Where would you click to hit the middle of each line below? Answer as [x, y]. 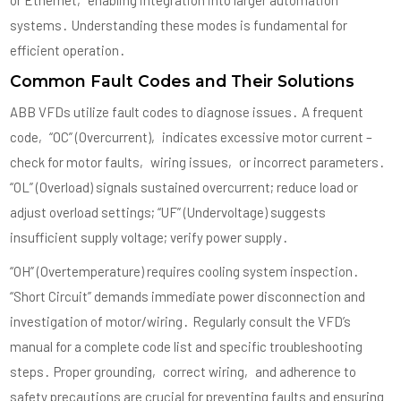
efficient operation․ [68, 51]
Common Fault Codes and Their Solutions [183, 81]
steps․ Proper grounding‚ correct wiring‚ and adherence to [183, 372]
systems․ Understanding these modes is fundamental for [179, 26]
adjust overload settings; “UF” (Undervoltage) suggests [168, 213]
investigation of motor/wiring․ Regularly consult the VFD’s [181, 322]
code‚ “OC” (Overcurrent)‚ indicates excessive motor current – [192, 137]
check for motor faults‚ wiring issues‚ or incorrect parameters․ [198, 162]
